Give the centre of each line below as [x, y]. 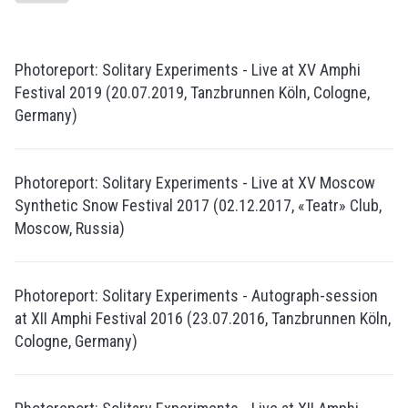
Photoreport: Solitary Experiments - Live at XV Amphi [188, 70]
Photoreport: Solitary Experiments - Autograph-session [196, 296]
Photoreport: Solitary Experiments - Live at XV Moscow [195, 183]
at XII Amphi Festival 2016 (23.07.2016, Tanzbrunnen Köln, [203, 319]
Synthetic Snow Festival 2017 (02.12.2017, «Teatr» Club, [198, 206]
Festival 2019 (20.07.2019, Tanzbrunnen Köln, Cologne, [192, 93]
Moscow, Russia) [70, 229]
